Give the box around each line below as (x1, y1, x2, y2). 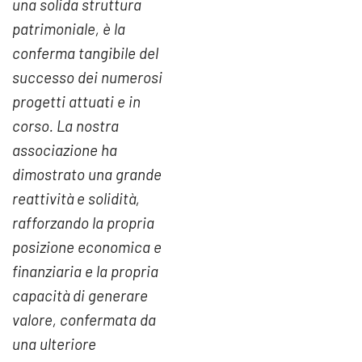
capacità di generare (12, 286, 148, 305)
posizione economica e (12, 238, 162, 257)
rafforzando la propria (12, 213, 154, 233)
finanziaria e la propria (12, 262, 158, 281)
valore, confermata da (12, 310, 156, 330)
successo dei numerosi (12, 68, 162, 87)
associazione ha (12, 141, 117, 160)
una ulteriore (12, 335, 96, 354)
